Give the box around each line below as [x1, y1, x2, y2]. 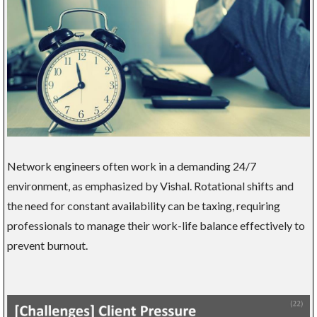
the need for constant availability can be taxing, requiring [7, 199, 280, 213]
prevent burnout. [7, 238, 88, 253]
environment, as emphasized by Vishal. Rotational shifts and [7, 179, 294, 193]
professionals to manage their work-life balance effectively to [7, 219, 305, 233]
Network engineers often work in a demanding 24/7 [7, 159, 256, 173]
